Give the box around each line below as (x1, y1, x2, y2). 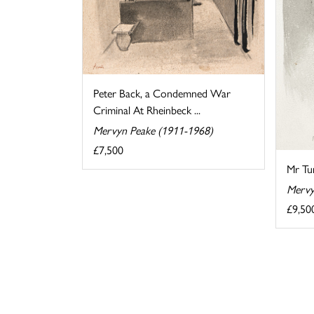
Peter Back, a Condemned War (93, 85, 231, 102)
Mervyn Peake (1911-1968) (93, 122, 213, 139)
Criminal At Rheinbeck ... (93, 102, 200, 118)
